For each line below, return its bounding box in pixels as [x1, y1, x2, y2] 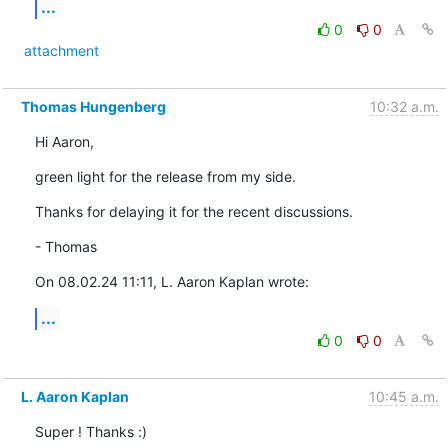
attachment [23, 41, 99, 59]
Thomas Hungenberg [20, 97, 166, 115]
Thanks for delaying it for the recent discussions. [34, 202, 353, 220]
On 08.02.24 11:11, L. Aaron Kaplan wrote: [34, 272, 309, 290]
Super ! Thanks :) [34, 422, 147, 440]
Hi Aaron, [34, 132, 94, 150]
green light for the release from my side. [34, 167, 296, 185]
